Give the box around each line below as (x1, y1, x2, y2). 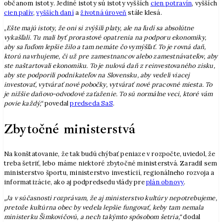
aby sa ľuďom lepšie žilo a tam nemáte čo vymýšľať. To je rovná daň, (4, 43, 206, 52)
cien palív (4, 8, 34, 17)
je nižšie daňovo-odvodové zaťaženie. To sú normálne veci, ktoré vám (4, 90, 213, 99)
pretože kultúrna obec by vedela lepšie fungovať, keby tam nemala (4, 203, 204, 212)
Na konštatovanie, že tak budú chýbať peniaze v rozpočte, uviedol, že (4, 150, 216, 159)
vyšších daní (36, 8, 74, 17)
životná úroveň (80, 8, 127, 17)
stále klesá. (126, 8, 162, 17)
